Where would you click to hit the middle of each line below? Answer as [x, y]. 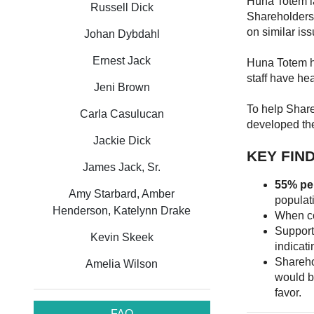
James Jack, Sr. [122, 167]
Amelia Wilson [122, 264]
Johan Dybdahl [122, 34]
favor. [288, 293]
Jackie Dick [122, 141]
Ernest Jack [122, 61]
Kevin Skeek [122, 237]
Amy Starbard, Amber [122, 194]
